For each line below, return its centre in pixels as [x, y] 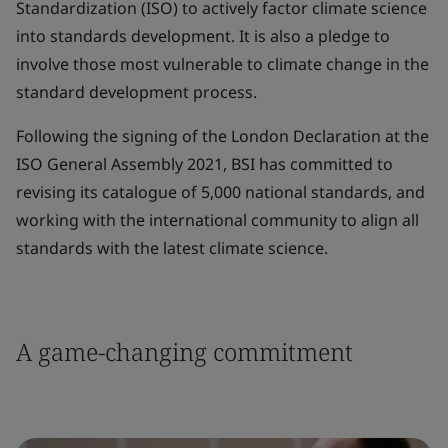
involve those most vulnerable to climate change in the [222, 64]
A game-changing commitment [184, 351]
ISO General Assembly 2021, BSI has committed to [204, 164]
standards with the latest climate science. [172, 248]
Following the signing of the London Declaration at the [222, 136]
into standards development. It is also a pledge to [203, 36]
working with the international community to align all [217, 220]
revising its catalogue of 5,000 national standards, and [220, 192]
